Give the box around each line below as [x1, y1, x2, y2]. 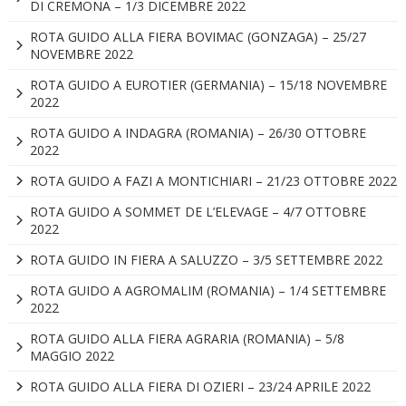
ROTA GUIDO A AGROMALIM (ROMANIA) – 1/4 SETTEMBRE [29, 282, 386, 300]
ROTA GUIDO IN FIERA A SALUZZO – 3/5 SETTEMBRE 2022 [29, 251, 382, 269]
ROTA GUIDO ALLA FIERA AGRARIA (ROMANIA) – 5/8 [29, 330, 344, 348]
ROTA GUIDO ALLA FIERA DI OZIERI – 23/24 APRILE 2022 [29, 378, 371, 396]
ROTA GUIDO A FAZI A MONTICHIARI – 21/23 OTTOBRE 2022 [29, 172, 397, 190]
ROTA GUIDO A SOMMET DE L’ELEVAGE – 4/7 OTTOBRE [29, 203, 366, 221]
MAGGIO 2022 [29, 347, 114, 365]
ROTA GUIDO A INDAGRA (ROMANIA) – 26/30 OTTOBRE [29, 124, 366, 142]
